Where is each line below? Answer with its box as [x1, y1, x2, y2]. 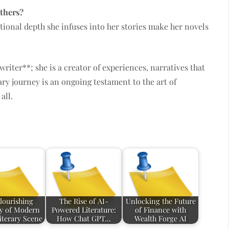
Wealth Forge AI [134, 213, 187, 224]
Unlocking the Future [125, 196, 196, 207]
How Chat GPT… [57, 213, 111, 224]
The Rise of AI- [59, 196, 109, 207]
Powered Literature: [52, 204, 117, 215]
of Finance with [135, 204, 187, 215]
